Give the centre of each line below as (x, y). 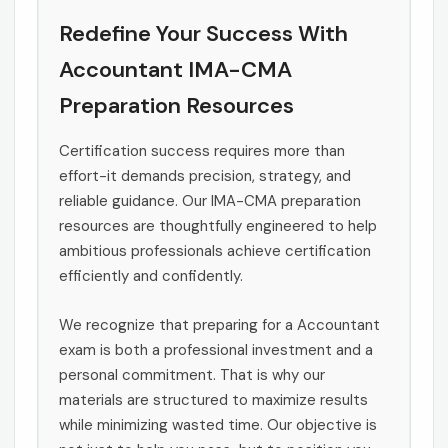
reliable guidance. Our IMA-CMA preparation (210, 201)
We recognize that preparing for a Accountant (219, 325)
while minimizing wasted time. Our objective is (218, 425)
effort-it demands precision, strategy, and (205, 176)
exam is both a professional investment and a (216, 350)
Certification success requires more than (202, 151)
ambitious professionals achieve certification (215, 251)
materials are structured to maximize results (213, 400)
